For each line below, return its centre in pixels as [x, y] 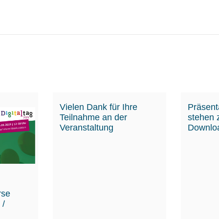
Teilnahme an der [93, 117]
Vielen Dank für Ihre [98, 107]
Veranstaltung [86, 127]
